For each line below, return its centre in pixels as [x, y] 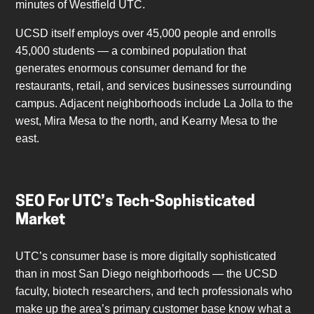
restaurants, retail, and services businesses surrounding [154, 86]
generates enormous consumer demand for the [131, 69]
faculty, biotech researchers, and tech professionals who [154, 292]
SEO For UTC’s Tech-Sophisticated [136, 203]
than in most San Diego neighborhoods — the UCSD [147, 274]
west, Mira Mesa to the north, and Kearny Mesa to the [147, 121]
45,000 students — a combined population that [131, 51]
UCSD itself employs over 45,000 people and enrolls [146, 34]
